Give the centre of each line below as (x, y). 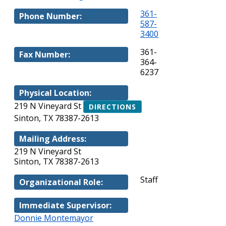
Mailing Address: (53, 139)
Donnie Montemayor (54, 218)
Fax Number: (45, 54)
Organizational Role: (61, 182)
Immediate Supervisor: (65, 205)
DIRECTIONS (112, 107)
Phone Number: (50, 16)
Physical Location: (55, 93)
